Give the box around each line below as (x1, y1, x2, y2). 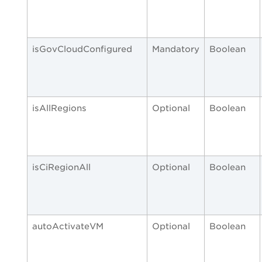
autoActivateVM (32, 221, 104, 232)
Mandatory (152, 44, 199, 54)
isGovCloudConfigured (32, 44, 132, 54)
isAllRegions (32, 103, 87, 113)
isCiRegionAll (32, 162, 91, 173)
